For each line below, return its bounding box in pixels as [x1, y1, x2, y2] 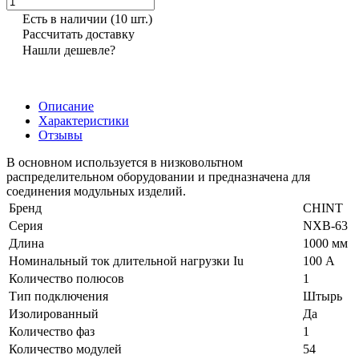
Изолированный [9, 306, 99, 321]
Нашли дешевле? [22, 42, 115, 57]
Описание [38, 99, 94, 113]
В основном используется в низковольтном [6, 155, 243, 169]
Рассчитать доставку [22, 26, 135, 41]
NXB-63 [303, 218, 348, 232]
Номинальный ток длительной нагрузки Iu [9, 253, 244, 268]
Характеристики [38, 113, 129, 127]
